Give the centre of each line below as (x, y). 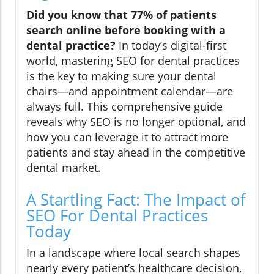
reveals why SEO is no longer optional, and (136, 121)
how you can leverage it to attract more (127, 137)
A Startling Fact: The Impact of (136, 199)
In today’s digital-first (171, 45)
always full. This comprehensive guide (124, 106)
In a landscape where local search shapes (133, 252)
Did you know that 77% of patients (121, 14)
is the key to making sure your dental (121, 76)
